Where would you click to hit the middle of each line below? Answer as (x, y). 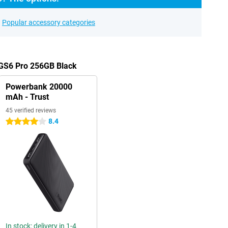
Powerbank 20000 (39, 87)
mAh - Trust (27, 97)
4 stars (16, 122)
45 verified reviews (31, 110)
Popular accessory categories (49, 22)
